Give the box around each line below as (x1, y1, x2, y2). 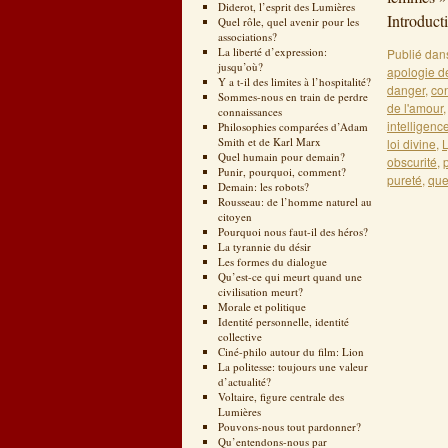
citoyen (217, 209, 252, 224)
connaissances (217, 104, 282, 119)
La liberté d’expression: (217, 44, 327, 59)
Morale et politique (217, 299, 306, 314)
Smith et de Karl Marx (217, 134, 321, 149)
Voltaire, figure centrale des (217, 389, 344, 404)
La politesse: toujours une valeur (217, 359, 368, 374)
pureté (387, 171, 422, 188)
